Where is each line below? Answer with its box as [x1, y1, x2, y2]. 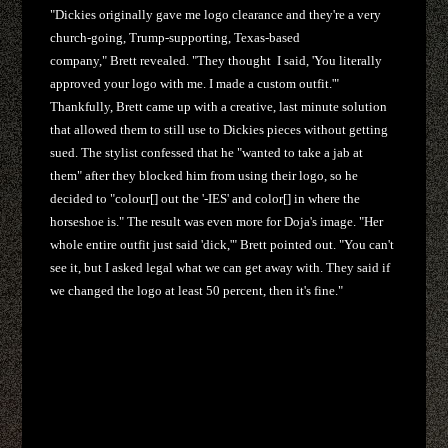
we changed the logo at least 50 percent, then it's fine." [50, 282, 344, 298]
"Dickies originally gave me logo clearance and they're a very [50, 6, 382, 22]
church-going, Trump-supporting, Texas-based [50, 29, 301, 45]
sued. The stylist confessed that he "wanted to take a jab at [50, 144, 364, 160]
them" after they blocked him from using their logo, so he [50, 167, 359, 183]
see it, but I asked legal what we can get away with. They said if [50, 259, 391, 275]
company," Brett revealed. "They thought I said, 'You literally [50, 52, 383, 68]
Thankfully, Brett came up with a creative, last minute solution [50, 98, 388, 114]
